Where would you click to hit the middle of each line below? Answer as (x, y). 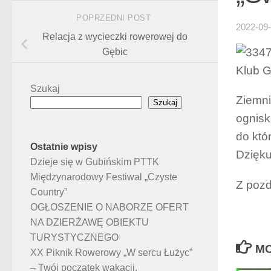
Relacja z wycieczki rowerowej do (115, 36)
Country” (49, 192)
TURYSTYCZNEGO (74, 237)
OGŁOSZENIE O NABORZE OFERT (109, 207)
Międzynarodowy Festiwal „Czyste (104, 177)
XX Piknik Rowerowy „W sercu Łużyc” (111, 252)
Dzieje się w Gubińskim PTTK (95, 162)
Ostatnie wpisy (64, 146)
